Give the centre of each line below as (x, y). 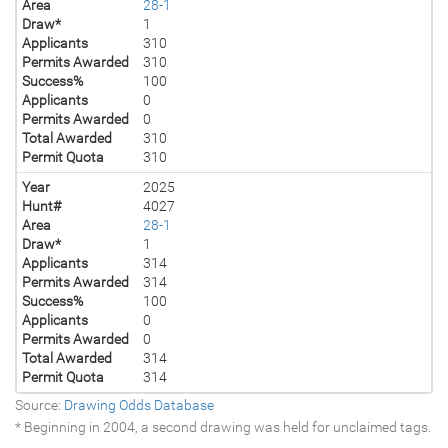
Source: (39, 404)
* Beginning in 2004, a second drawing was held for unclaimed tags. (223, 426)
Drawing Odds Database (139, 404)
